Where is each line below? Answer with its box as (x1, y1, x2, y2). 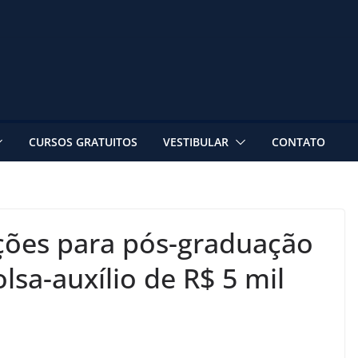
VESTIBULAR (163, 133, 229, 149)
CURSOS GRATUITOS (29, 133, 137, 149)
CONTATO (272, 133, 325, 149)
